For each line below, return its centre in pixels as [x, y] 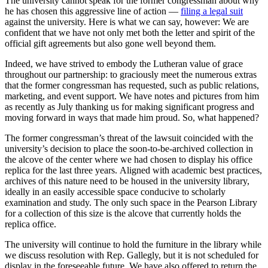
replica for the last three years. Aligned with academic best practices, [133, 170]
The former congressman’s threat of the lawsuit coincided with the [129, 138]
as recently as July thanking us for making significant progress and [130, 107]
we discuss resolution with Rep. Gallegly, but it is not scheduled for [132, 255]
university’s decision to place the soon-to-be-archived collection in [129, 149]
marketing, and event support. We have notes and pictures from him [132, 96]
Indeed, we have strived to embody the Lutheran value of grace [124, 64]
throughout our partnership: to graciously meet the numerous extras [131, 75]
